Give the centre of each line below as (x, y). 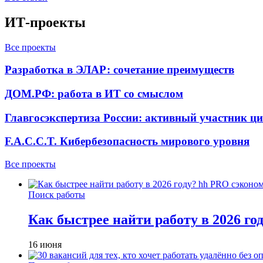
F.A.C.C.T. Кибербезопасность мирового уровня (127, 141)
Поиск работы (57, 195)
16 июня (45, 244)
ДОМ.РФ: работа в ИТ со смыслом (94, 93)
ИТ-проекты (45, 22)
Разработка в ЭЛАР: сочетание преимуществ (119, 70)
